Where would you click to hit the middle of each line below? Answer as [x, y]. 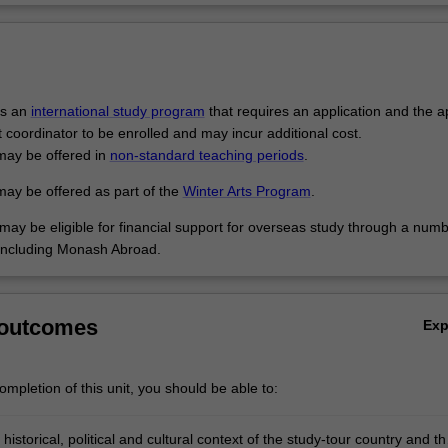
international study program [117, 111]
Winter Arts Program [246, 191]
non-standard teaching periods [206, 155]
